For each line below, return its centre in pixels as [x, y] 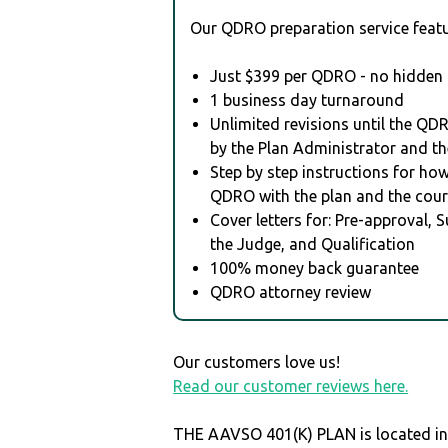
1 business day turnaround [307, 99]
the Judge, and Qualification [313, 243]
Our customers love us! [257, 361]
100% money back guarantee [315, 267]
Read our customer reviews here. [291, 385]
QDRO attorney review [291, 291]
